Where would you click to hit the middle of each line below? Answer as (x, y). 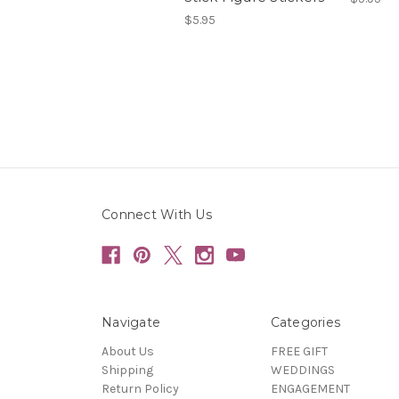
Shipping (127, 370)
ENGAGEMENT (310, 389)
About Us (128, 352)
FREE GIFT (299, 352)
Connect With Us (157, 215)
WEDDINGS (302, 370)
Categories (305, 323)
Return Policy (140, 389)
